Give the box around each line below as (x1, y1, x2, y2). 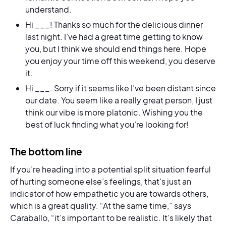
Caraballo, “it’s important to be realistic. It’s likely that (10, 212, 212, 223)
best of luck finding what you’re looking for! (25, 119, 189, 130)
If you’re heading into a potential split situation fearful (10, 163, 211, 175)
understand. (25, 4, 72, 15)
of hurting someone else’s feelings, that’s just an (10, 176, 191, 187)
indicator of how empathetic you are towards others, (10, 188, 208, 199)
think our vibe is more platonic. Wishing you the (25, 106, 203, 118)
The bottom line (10, 145, 82, 157)
